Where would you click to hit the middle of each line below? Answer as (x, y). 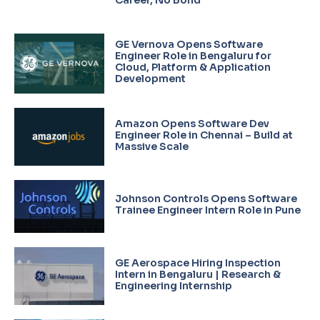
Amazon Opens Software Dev (192, 124)
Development (150, 79)
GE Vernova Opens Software (189, 45)
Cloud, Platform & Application (192, 67)
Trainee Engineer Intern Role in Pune (207, 210)
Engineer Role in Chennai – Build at (204, 135)
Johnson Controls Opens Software (206, 199)
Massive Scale (151, 147)
